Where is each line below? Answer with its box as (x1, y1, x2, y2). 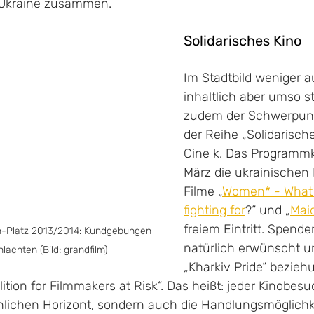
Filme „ (184, 184, 222, 200)
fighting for (184, 203, 245, 219)
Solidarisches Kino (184, 32, 301, 50)
